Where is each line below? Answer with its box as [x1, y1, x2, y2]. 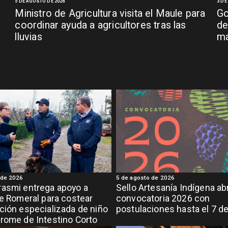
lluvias [15, 31, 42, 43]
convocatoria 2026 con [116, 193, 210, 204]
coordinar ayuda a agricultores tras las [15, 19, 186, 31]
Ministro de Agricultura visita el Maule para [15, 7, 206, 19]
